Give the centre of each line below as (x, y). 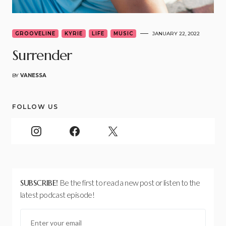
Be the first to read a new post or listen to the (130, 182)
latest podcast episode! (58, 194)
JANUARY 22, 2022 (176, 34)
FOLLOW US (35, 106)
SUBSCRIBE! (39, 182)
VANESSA (33, 75)
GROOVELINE (35, 33)
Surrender (42, 55)
